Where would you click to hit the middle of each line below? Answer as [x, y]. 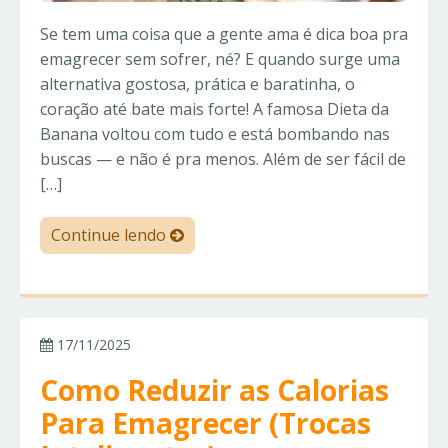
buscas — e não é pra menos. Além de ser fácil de [223, 159]
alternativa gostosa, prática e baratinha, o [197, 84]
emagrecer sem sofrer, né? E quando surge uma [220, 59]
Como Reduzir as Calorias [214, 390]
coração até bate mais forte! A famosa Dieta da [214, 109]
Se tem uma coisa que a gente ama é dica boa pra [224, 34]
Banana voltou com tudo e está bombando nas [215, 134]
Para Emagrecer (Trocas [205, 423]
